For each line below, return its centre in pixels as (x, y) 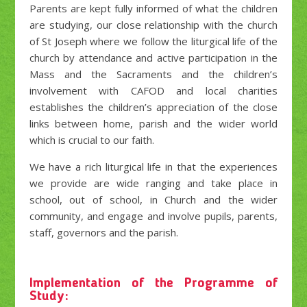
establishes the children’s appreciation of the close (153, 107)
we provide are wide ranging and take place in (153, 183)
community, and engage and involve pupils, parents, (153, 216)
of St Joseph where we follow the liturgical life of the (153, 41)
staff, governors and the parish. (103, 232)
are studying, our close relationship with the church (153, 24)
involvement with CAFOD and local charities (153, 90)
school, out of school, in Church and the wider (153, 199)
